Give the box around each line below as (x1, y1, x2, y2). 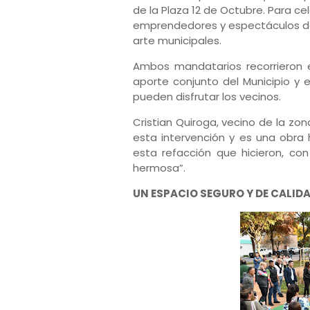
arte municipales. (133, 33, 224, 48)
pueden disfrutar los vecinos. (133, 89, 284, 104)
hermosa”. (133, 161, 188, 175)
